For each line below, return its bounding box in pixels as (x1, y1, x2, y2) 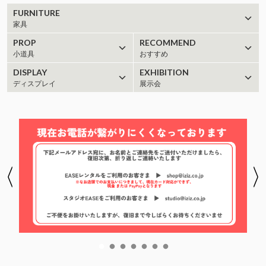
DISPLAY (13, 67, 47, 77)
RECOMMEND (139, 37, 196, 47)
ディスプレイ (13, 80, 56, 88)
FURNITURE (13, 8, 60, 18)
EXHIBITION (139, 67, 189, 77)
